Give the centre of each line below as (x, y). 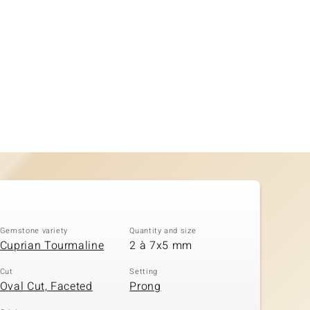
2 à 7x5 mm (161, 246)
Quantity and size (163, 230)
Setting (144, 271)
